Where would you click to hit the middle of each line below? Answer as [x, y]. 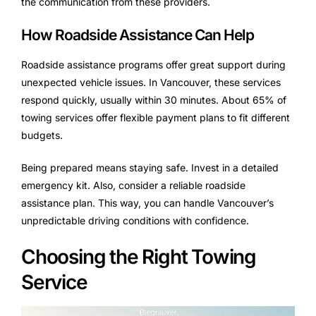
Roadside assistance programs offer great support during [153, 64]
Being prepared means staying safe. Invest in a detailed [150, 167]
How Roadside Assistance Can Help [138, 35]
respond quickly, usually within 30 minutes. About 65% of [154, 99]
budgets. [42, 135]
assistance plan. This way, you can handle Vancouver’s [147, 202]
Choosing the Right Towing [139, 256]
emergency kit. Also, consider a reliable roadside [133, 185]
